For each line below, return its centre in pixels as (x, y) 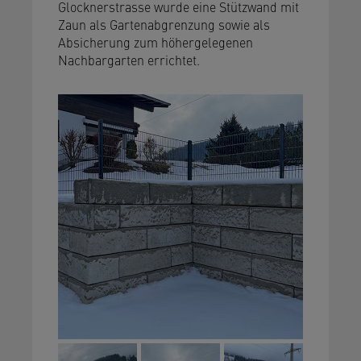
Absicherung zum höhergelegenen (156, 42)
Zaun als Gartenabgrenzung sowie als (164, 24)
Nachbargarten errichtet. (129, 60)
